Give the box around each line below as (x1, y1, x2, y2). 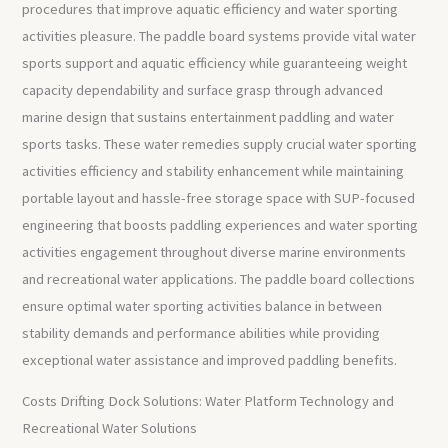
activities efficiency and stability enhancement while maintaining (22, 161, 405, 180)
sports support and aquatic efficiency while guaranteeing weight (22, 53, 408, 72)
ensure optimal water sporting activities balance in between (22, 296, 383, 315)
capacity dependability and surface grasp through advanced (22, 80, 384, 99)
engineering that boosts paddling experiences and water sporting (22, 215, 419, 234)
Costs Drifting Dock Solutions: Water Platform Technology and (22, 392, 395, 411)
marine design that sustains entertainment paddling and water (22, 107, 395, 126)
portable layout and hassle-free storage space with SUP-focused (22, 188, 416, 207)
